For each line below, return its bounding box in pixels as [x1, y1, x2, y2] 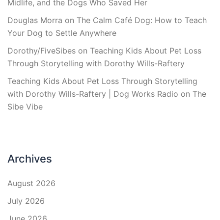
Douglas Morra [7, 15, 62, 25]
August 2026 [7, 178, 55, 188]
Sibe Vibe [7, 102, 43, 111]
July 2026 [7, 196, 45, 206]
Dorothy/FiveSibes [7, 46, 76, 55]
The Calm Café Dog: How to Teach [77, 15, 207, 25]
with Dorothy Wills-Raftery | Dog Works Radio [7, 89, 178, 99]
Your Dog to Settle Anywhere [7, 28, 116, 38]
